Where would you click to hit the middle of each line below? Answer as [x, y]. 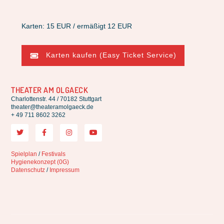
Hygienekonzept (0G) [40, 162]
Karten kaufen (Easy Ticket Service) [111, 55]
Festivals [54, 154]
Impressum [65, 170]
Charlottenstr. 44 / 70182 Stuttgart [56, 99]
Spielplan [24, 154]
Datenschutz [28, 170]
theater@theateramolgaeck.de [52, 107]
